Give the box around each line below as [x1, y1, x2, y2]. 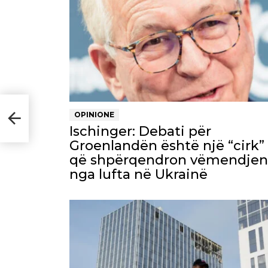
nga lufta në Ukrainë [69, 166, 208, 183]
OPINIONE [74, 110, 114, 120]
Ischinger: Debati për [69, 123, 211, 140]
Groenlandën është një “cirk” [69, 138, 264, 154]
